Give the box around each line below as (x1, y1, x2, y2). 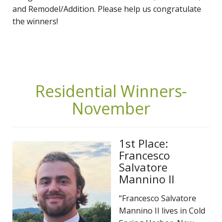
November (72, 97, 150, 119)
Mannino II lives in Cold (119, 205, 205, 216)
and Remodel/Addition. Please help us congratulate (12, 3, 201, 14)
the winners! (12, 15, 58, 27)
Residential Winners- (35, 80, 187, 102)
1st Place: (119, 135, 168, 151)
